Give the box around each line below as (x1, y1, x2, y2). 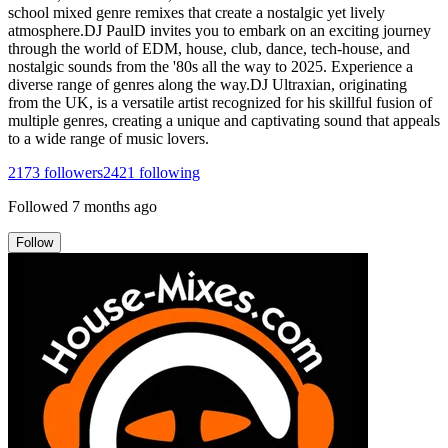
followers (40, 163, 103, 181)
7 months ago (72, 197, 157, 215)
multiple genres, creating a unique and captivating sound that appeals (8, 111, 440, 129)
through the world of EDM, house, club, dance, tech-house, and (8, 39, 410, 57)
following (135, 163, 200, 181)
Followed (8, 197, 68, 215)
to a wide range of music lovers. (8, 129, 209, 147)
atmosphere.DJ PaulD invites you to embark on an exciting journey (8, 21, 431, 39)
